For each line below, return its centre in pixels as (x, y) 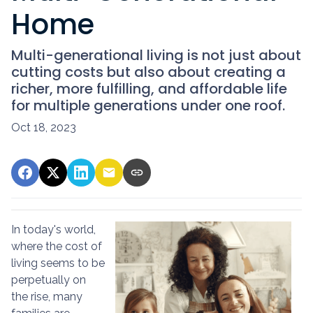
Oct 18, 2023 (44, 127)
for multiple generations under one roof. (148, 105)
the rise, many (47, 296)
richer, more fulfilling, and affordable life (149, 88)
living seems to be (58, 263)
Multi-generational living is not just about (156, 55)
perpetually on (49, 279)
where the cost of (57, 246)
